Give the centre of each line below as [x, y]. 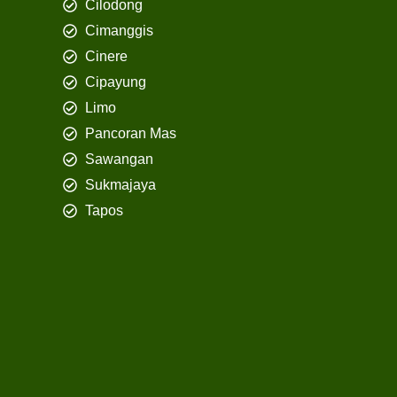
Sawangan [119, 160]
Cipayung [116, 82]
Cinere [106, 57]
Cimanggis [119, 31]
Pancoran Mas [131, 134]
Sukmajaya [121, 185]
